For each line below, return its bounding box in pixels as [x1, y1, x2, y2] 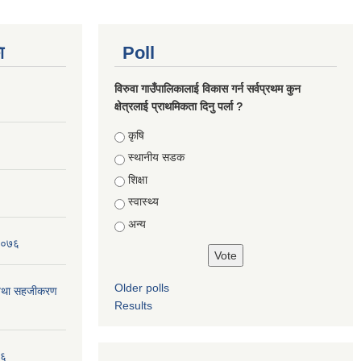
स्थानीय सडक [128, 151, 185, 164]
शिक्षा [128, 172, 147, 186]
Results [114, 298, 152, 312]
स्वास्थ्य [128, 195, 159, 209]
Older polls [114, 280, 169, 294]
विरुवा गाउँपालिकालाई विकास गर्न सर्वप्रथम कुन [114, 81, 301, 95]
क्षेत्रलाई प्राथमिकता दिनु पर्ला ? [114, 99, 243, 113]
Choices [114, 128, 160, 142]
